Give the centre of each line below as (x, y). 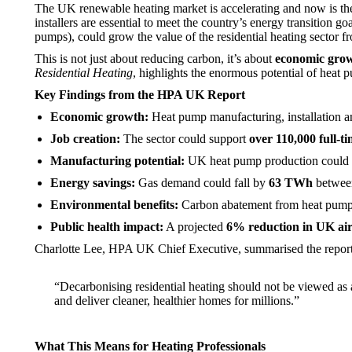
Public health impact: (107, 227)
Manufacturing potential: (117, 161)
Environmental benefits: (114, 205)
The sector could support (185, 139)
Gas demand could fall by (202, 183)
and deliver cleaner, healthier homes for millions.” (177, 301)
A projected (195, 227)
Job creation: (85, 139)
